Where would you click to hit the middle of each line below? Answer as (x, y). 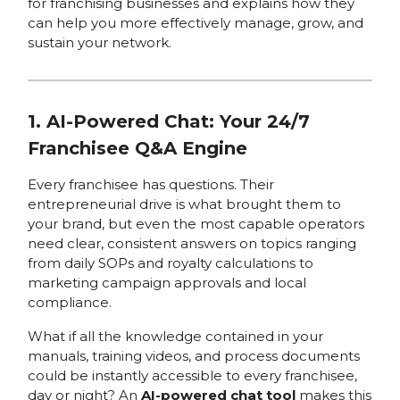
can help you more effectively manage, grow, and (195, 22)
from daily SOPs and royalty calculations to (170, 262)
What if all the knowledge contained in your (175, 336)
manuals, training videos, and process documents (193, 355)
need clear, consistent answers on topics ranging (192, 243)
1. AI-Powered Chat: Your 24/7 (168, 121)
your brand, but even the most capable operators (196, 223)
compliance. (69, 302)
